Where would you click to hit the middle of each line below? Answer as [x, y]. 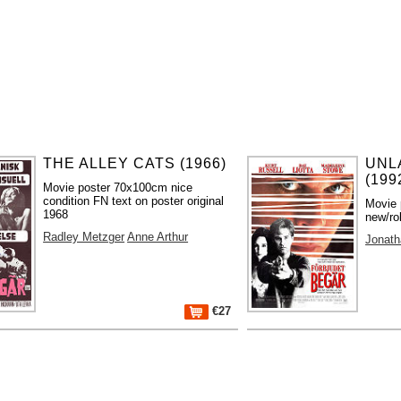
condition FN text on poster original [134, 200]
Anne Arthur [158, 236]
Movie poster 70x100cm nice [118, 187]
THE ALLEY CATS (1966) [135, 163]
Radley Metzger [84, 236]
